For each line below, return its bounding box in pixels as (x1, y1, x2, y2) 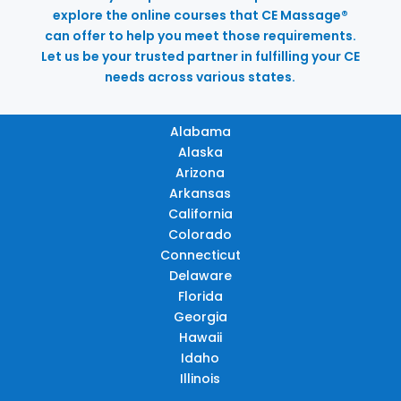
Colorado (168, 225, 233, 243)
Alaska (177, 142, 223, 161)
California (167, 204, 233, 223)
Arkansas (169, 183, 232, 202)
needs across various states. (105, 67, 296, 86)
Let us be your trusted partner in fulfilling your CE (40, 47, 360, 65)
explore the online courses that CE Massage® (52, 5, 348, 24)
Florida (177, 286, 223, 305)
